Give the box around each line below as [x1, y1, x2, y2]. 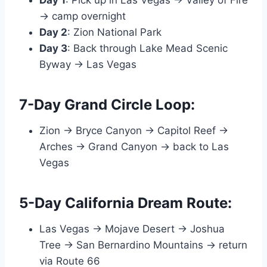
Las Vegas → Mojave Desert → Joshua [39, 223, 225, 235]
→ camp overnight [39, 10, 126, 23]
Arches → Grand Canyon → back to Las [39, 141, 229, 153]
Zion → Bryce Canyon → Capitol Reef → [39, 125, 228, 137]
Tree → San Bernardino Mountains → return [39, 239, 247, 252]
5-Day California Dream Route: [19, 194, 232, 212]
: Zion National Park [67, 26, 162, 39]
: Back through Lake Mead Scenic [67, 42, 228, 55]
